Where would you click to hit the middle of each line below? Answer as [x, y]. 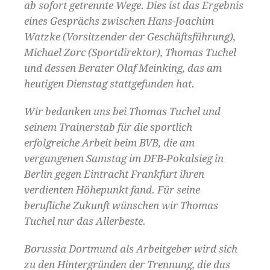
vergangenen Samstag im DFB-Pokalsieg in [124, 158]
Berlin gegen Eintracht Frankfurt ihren [114, 174]
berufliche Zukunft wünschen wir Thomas [121, 205]
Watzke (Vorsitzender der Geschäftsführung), [130, 36]
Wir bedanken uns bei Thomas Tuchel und [122, 111]
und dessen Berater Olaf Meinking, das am [123, 68]
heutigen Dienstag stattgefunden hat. [109, 83]
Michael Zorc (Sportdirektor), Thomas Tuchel [130, 52]
